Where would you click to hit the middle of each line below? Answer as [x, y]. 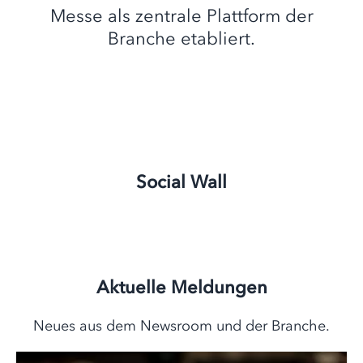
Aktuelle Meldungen [181, 287]
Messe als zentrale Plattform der [181, 16]
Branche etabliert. [181, 38]
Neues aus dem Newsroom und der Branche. [181, 326]
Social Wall [181, 182]
